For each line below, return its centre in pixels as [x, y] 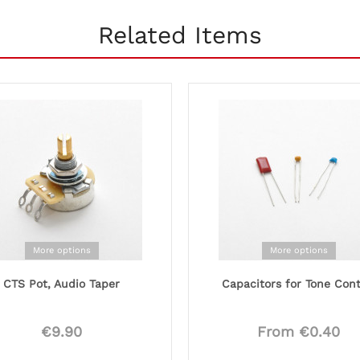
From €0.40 [299, 332]
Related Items [180, 35]
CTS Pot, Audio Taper [61, 284]
